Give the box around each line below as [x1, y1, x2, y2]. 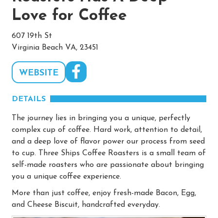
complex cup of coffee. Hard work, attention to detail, [12, 126, 202, 134]
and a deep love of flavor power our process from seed [12, 137, 205, 145]
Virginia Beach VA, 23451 [12, 43, 98, 52]
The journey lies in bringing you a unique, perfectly [12, 114, 190, 122]
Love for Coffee [12, 8, 127, 24]
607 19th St [12, 32, 52, 40]
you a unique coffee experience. [12, 172, 121, 181]
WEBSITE [19, 68, 58, 78]
